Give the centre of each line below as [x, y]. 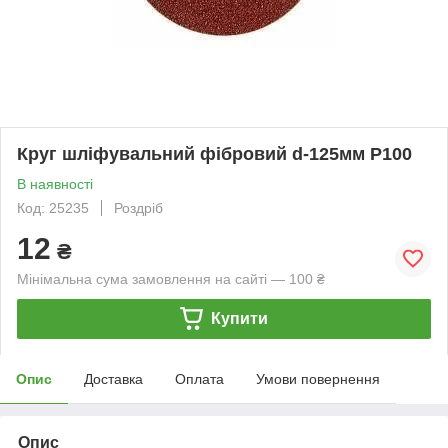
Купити [239, 318]
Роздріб [138, 207]
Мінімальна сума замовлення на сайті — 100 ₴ [171, 278]
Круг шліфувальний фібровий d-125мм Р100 [214, 153]
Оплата [199, 378]
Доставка [113, 378]
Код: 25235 [53, 207]
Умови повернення [318, 378]
